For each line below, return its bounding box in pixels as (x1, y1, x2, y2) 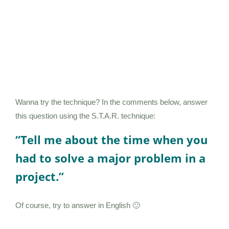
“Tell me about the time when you (15, 132, 208, 148)
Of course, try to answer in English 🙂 (15, 201, 140, 210)
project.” (15, 169, 64, 185)
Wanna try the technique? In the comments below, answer (15, 98, 208, 107)
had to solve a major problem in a (15, 150, 205, 166)
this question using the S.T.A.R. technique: (15, 111, 155, 121)
